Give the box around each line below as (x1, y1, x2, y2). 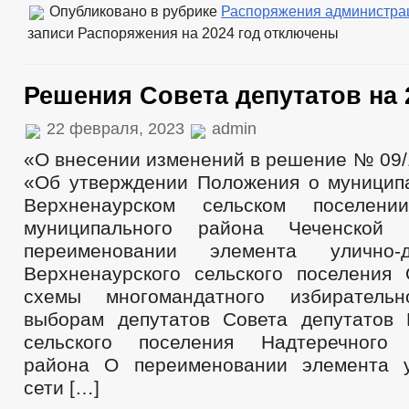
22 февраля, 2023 (42, 120, 189, 138)
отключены (260, 25, 339, 41)
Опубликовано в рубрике (46, 3, 221, 19)
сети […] (24, 377, 100, 398)
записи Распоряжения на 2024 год (27, 25, 260, 41)
